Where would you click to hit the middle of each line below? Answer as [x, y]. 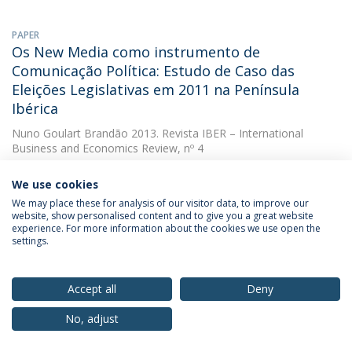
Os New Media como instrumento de [136, 52]
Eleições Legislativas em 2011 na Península [156, 90]
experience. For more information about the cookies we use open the [166, 228]
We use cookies [55, 184]
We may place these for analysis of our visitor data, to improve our [160, 203]
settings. [30, 241]
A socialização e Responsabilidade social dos [161, 252]
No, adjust [92, 319]
